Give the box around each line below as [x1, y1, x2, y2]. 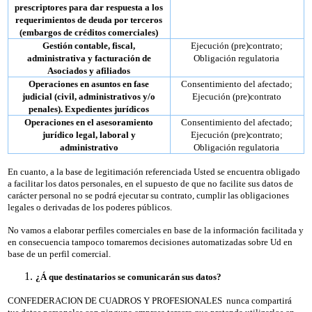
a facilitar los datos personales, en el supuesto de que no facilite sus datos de [7, 178, 293, 189]
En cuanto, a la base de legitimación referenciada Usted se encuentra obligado [7, 166, 300, 177]
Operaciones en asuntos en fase [29, 78, 150, 89]
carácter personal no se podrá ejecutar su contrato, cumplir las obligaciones [7, 189, 289, 201]
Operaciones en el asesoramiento [24, 116, 154, 127]
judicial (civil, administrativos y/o [22, 91, 156, 102]
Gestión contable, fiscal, [42, 40, 136, 51]
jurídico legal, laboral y [42, 129, 136, 140]
